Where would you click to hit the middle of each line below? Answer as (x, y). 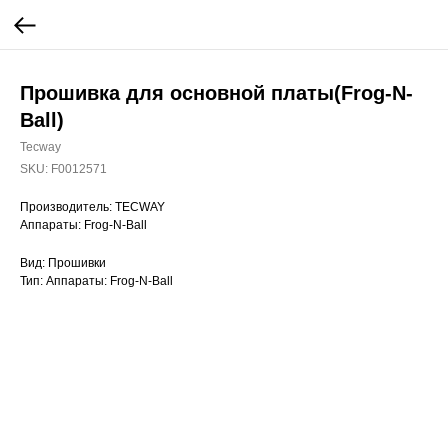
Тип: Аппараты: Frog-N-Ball (96, 281)
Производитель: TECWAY (92, 207)
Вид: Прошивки (63, 263)
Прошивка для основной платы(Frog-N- (216, 93)
